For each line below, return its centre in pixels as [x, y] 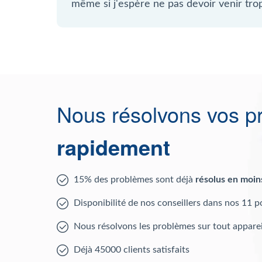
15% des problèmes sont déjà [135, 180]
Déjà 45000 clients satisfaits [132, 250]
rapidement [113, 147]
